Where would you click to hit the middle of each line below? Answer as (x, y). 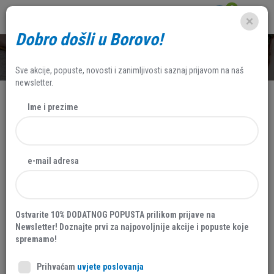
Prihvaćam (57, 267)
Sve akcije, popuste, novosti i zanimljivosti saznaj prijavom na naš (129, 70)
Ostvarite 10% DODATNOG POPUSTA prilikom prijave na (115, 215)
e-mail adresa (53, 161)
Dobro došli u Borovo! (89, 39)
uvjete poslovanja (110, 267)
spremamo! (36, 239)
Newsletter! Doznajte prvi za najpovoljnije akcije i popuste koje (132, 227)
